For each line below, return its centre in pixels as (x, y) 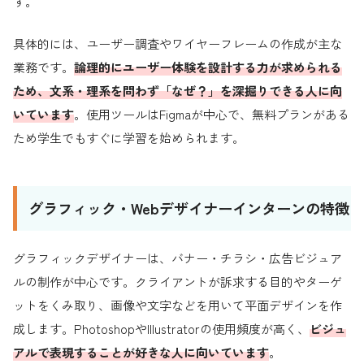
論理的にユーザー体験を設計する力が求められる (208, 67)
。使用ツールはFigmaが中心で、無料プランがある (212, 114)
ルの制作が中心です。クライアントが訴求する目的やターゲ (178, 281)
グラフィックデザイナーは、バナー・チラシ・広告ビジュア (178, 258)
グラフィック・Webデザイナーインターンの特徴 (189, 208)
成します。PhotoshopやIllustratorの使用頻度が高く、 (161, 328)
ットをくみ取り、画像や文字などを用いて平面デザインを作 (178, 305)
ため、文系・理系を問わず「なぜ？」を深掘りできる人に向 (178, 90)
